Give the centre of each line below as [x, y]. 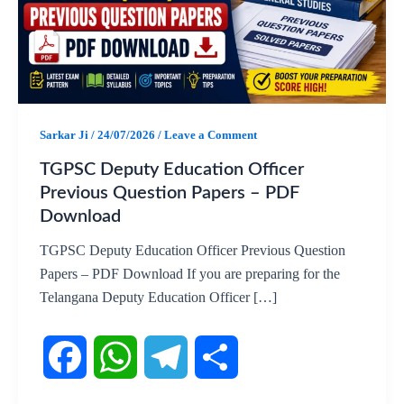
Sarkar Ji [65, 135]
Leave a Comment [211, 135]
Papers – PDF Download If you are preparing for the [190, 274]
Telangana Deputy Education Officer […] [158, 298]
